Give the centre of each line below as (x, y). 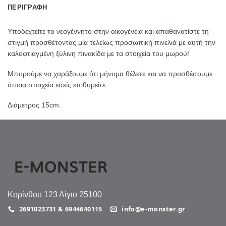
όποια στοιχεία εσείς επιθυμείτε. (58, 84)
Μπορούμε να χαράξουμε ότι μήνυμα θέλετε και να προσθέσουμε (110, 73)
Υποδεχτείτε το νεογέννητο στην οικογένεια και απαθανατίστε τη (108, 31)
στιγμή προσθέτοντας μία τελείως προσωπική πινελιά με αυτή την (111, 42)
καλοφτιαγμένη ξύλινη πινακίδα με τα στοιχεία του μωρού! (98, 53)
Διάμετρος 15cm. (34, 105)
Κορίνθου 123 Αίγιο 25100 (55, 195)
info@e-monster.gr (154, 209)
